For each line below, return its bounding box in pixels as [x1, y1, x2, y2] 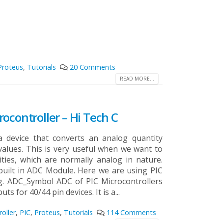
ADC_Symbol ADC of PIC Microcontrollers [7, 176, 163, 187]
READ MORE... [120, 75, 154, 82]
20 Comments [69, 62, 115, 72]
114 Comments [106, 208, 156, 218]
